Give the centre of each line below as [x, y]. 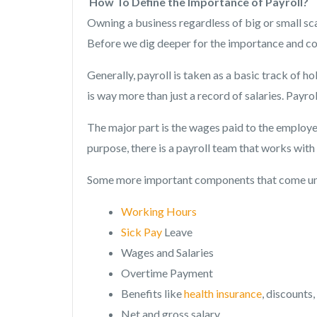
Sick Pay [142, 231]
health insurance [223, 293]
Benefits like [152, 293]
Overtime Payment [167, 272]
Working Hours [159, 211]
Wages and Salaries [167, 252]
